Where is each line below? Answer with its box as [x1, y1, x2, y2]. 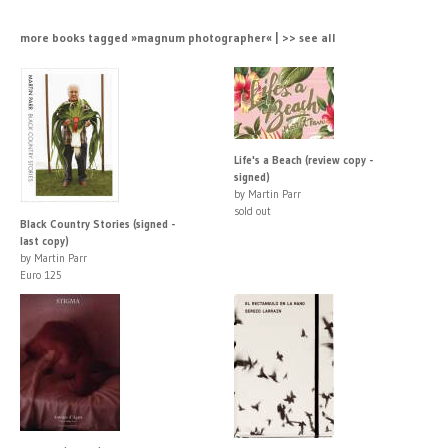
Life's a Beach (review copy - [234, 152, 373, 167]
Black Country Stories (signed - [20, 216, 175, 231]
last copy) [20, 233, 69, 248]
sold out [234, 203, 271, 218]
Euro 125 [20, 267, 62, 282]
